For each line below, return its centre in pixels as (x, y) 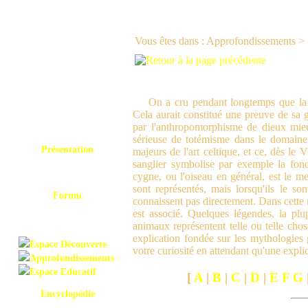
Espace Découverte (68, 244)
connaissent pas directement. (196, 201)
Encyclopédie (67, 294)
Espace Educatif (63, 272)
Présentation (67, 150)
